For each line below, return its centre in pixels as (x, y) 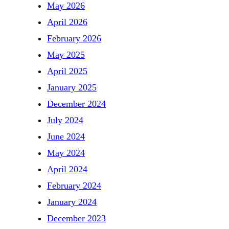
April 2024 (67, 169)
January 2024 (72, 202)
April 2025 (67, 71)
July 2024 (65, 120)
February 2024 (74, 185)
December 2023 (76, 218)
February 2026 (74, 38)
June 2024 (66, 136)
